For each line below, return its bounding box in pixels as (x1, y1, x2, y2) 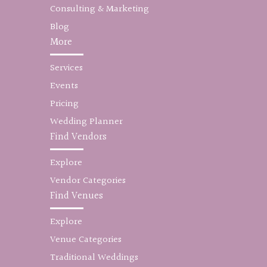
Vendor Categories (50, 173, 126, 188)
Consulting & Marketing (50, 2, 149, 17)
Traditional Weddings (50, 250, 138, 265)
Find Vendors (50, 129, 107, 145)
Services (50, 61, 83, 76)
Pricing (50, 97, 79, 111)
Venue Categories (50, 232, 122, 247)
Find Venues (50, 188, 103, 204)
